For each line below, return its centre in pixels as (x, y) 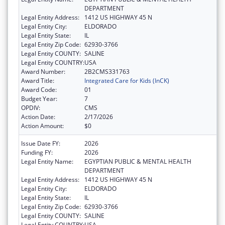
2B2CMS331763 (107, 72)
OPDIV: (31, 108)
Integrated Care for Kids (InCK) (127, 81)
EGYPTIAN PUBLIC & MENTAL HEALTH (138, 162)
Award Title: (38, 81)
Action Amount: (42, 126)
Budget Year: (39, 99)
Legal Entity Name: (47, 162)
